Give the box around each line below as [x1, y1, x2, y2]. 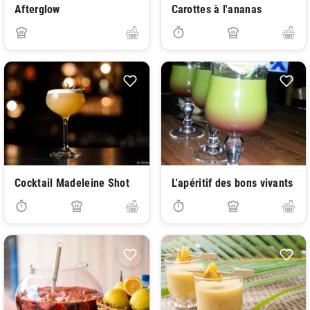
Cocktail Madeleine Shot [15, 176, 129, 190]
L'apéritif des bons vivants [171, 176, 293, 190]
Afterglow [15, 3, 60, 16]
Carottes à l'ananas [171, 3, 262, 16]
